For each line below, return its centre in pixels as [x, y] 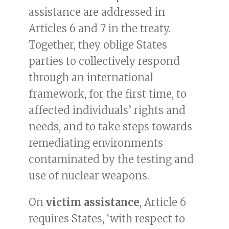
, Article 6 [163, 202]
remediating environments [96, 143]
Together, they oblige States [98, 45]
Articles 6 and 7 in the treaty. [100, 29]
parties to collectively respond [104, 61]
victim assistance [93, 202]
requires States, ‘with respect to [107, 219]
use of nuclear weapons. [89, 176]
